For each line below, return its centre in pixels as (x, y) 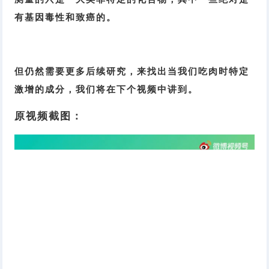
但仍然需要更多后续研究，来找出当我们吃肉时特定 (132, 71)
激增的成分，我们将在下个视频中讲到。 (107, 89)
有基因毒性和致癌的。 (66, 17)
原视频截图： (49, 116)
